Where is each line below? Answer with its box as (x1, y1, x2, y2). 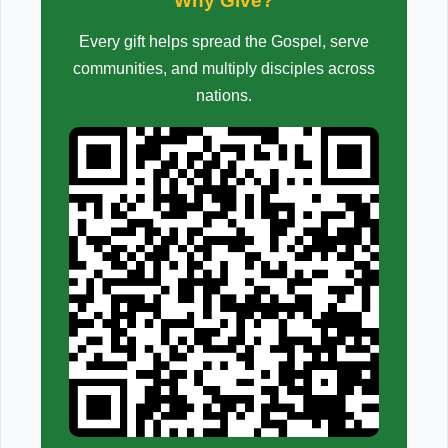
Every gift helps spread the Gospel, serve (79, 33, 369, 50)
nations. (196, 87, 252, 104)
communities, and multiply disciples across (73, 60, 375, 77)
